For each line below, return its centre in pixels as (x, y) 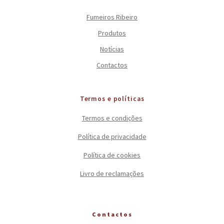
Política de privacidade (112, 136)
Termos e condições (112, 118)
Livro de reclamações (112, 173)
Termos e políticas (112, 99)
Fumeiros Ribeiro (112, 17)
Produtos (112, 33)
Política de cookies (112, 155)
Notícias (112, 49)
